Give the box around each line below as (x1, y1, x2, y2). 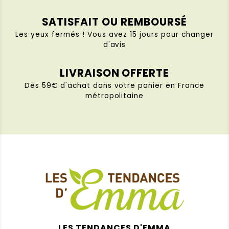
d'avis (103, 39, 126, 50)
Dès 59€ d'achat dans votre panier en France (25, 80, 204, 90)
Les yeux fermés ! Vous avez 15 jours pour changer (15, 29, 214, 39)
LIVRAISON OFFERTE (59, 65, 170, 80)
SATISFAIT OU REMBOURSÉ (42, 14, 187, 29)
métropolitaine (85, 90, 144, 101)
